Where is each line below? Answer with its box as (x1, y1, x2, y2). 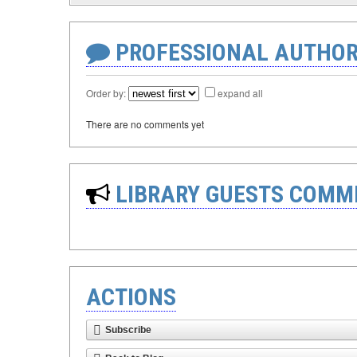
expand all (218, 86, 263, 100)
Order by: (86, 86, 128, 100)
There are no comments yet (86, 117, 204, 131)
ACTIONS (86, 283, 176, 311)
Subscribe (105, 324, 151, 335)
